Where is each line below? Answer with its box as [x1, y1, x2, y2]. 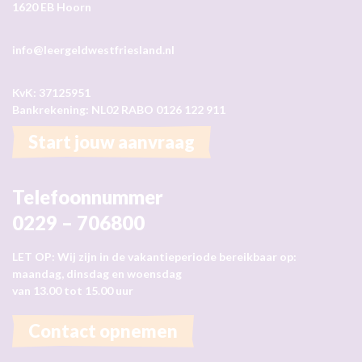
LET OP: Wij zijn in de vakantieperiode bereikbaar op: [12, 249, 297, 263]
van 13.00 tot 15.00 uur [12, 283, 133, 297]
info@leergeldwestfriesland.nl [12, 42, 175, 57]
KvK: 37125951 [12, 85, 90, 99]
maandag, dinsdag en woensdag [12, 266, 182, 280]
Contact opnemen [28, 319, 178, 342]
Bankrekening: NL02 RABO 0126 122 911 [12, 102, 225, 116]
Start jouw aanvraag [28, 130, 195, 153]
